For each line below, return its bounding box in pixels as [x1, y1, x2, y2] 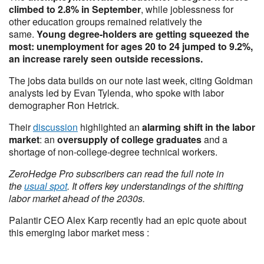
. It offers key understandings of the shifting [67, 179, 243, 193]
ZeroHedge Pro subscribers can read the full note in [9, 167, 224, 180]
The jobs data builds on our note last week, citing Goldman [9, 74, 253, 87]
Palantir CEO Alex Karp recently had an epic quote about [9, 213, 246, 227]
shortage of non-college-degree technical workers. [9, 145, 217, 159]
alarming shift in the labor [142, 120, 255, 134]
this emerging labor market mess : [9, 226, 149, 239]
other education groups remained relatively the [9, 15, 202, 28]
